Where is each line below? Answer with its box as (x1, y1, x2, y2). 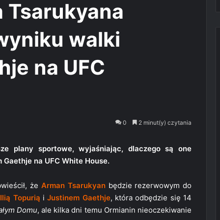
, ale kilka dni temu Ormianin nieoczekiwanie (37, 205, 192, 215)
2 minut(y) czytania (137, 119, 192, 127)
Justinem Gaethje (47, 193, 110, 203)
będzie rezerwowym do (105, 181, 192, 191)
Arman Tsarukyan (41, 181, 106, 191)
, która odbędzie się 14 (110, 193, 192, 203)
